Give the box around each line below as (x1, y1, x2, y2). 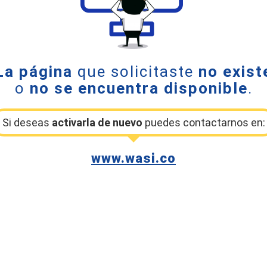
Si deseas (2, 116, 52, 129)
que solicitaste (73, 63, 198, 80)
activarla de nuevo (51, 116, 142, 129)
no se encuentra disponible (29, 79, 248, 97)
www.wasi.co (91, 151, 176, 166)
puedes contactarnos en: (142, 116, 265, 129)
